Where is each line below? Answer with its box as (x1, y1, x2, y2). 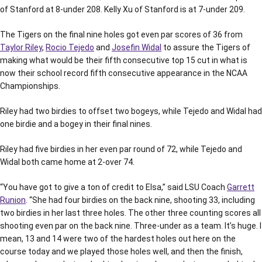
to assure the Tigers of (161, 43, 250, 52)
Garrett (227, 182, 254, 192)
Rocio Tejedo (46, 43, 94, 52)
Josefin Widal (112, 43, 161, 52)
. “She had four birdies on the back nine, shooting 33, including (26, 195, 255, 205)
